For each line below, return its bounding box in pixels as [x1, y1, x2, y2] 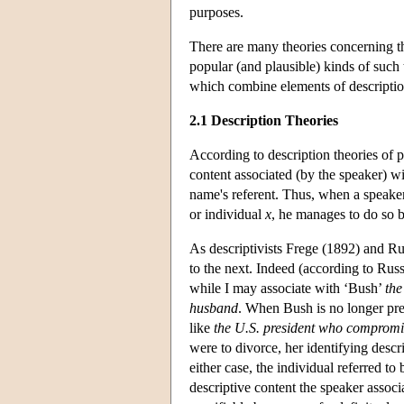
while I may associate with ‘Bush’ [189, 280, 385, 296]
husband [189, 299, 238, 316]
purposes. [189, 4, 243, 20]
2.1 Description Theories [189, 112, 338, 128]
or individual [189, 206, 265, 222]
